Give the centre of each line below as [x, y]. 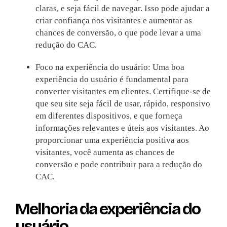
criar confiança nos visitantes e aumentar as [113, 21]
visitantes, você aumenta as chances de [105, 153]
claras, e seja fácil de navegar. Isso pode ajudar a [122, 9]
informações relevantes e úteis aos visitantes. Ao [122, 128]
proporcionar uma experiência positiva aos [112, 140]
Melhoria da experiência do [107, 209]
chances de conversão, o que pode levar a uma [118, 33]
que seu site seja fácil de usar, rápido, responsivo [123, 104]
